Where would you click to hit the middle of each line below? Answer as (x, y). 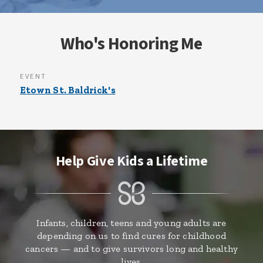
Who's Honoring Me (131, 43)
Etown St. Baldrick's (68, 90)
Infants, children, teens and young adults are (131, 222)
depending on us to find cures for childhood (131, 235)
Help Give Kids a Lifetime (131, 161)
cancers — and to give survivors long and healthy (131, 248)
